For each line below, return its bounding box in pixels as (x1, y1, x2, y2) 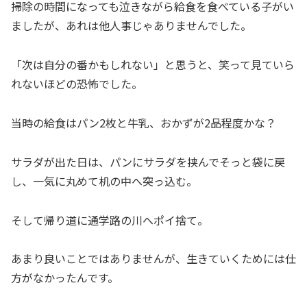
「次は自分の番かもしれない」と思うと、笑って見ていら (11, 56, 295, 73)
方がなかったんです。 (11, 269, 119, 286)
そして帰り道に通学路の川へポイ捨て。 (11, 211, 208, 228)
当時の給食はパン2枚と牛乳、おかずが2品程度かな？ (11, 114, 276, 132)
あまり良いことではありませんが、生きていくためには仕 (11, 250, 296, 267)
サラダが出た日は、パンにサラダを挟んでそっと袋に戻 (11, 153, 285, 170)
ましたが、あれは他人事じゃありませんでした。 (11, 17, 251, 34)
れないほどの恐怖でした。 (11, 75, 143, 93)
